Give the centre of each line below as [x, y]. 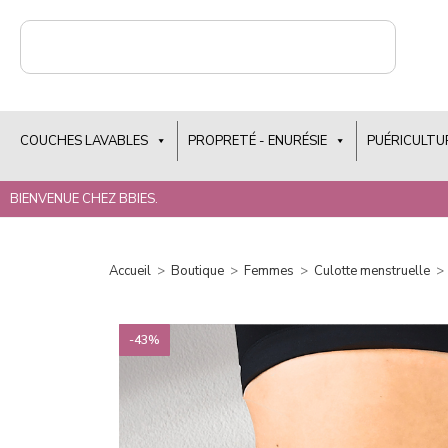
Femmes [269, 271]
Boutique [198, 271]
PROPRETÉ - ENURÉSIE [257, 140]
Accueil [130, 271]
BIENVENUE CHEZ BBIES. [84, 198]
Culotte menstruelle [372, 271]
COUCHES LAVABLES [84, 140]
